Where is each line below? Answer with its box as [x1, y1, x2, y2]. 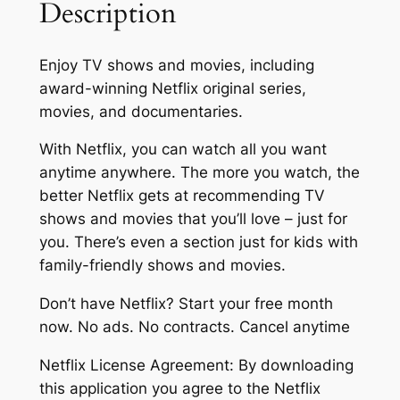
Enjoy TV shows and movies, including [38, 55, 314, 74]
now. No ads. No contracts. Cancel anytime [38, 318, 350, 337]
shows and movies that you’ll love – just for [38, 210, 347, 229]
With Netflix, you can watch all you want [38, 140, 327, 159]
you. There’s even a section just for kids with [38, 233, 358, 252]
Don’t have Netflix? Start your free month [38, 295, 333, 313]
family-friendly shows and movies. [38, 256, 286, 275]
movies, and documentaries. [38, 102, 243, 121]
